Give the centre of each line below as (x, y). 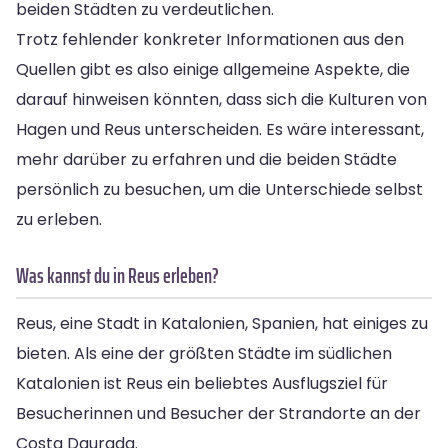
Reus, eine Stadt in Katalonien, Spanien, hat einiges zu (222, 323)
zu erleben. (59, 219)
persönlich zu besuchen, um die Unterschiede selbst (219, 189)
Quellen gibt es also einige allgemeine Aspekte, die (213, 69)
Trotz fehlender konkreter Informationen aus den (210, 39)
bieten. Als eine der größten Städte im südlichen (204, 353)
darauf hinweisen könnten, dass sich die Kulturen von (221, 99)
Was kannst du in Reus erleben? (117, 275)
